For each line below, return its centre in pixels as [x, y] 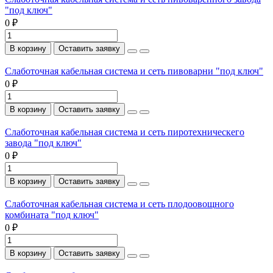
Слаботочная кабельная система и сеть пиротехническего [125, 132]
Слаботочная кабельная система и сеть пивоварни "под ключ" [134, 71]
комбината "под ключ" [52, 214]
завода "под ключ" [43, 143]
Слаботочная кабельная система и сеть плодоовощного [119, 204]
